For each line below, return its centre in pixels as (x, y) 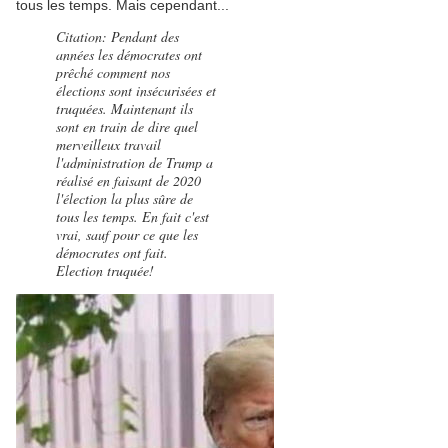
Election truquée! (105, 270)
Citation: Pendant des (117, 36)
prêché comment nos (113, 72)
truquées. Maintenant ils (124, 108)
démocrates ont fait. (112, 252)
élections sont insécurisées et (136, 90)
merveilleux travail (108, 144)
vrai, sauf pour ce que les (127, 234)
